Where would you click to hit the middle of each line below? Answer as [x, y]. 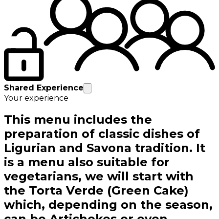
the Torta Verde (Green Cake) [96, 191]
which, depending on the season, [108, 205]
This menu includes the [78, 120]
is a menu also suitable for [87, 162]
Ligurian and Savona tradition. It [105, 148]
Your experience [36, 98]
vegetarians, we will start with [99, 176]
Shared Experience [44, 88]
